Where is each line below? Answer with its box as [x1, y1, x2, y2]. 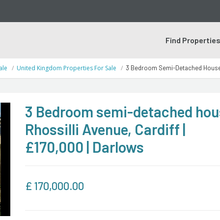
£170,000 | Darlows [25, 138, 144, 156]
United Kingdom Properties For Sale [17, 64, 116, 72]
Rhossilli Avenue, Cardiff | [25, 120, 186, 138]
